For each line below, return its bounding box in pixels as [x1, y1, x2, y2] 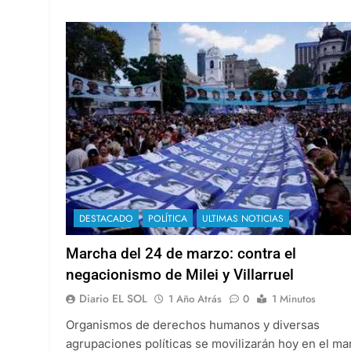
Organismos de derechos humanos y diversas [66, 317, 320, 332]
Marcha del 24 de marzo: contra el [66, 244, 296, 262]
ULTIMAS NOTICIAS [202, 211, 284, 226]
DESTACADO [79, 211, 133, 226]
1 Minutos [272, 291, 316, 306]
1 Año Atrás [168, 291, 222, 306]
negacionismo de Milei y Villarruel [66, 265, 294, 284]
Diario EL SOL [79, 290, 147, 306]
